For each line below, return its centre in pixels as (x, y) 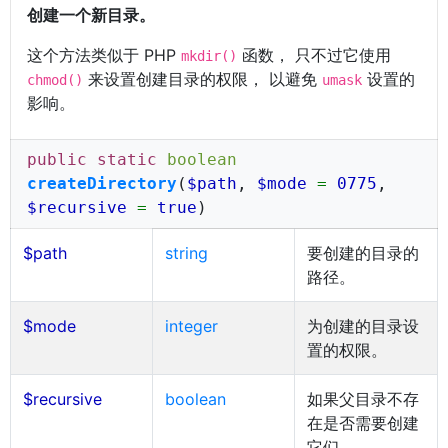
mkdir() (209, 56)
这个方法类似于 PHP (104, 55)
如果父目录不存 (363, 399)
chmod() (55, 80)
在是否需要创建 (363, 423)
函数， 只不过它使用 (314, 55)
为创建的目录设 (363, 326)
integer (191, 326)
